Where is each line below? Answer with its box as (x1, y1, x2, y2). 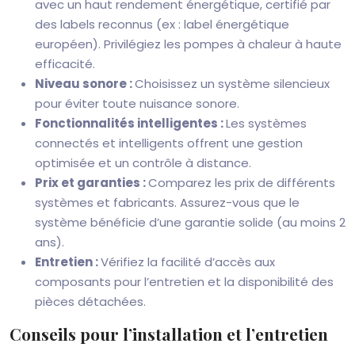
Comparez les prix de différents (148, 174, 335, 191)
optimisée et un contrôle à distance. (35, 155, 251, 171)
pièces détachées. (35, 293, 146, 310)
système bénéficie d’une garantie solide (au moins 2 (35, 214, 345, 231)
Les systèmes (226, 115, 307, 132)
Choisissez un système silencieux (135, 75, 330, 92)
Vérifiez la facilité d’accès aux (101, 254, 275, 270)
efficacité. (35, 55, 95, 72)
